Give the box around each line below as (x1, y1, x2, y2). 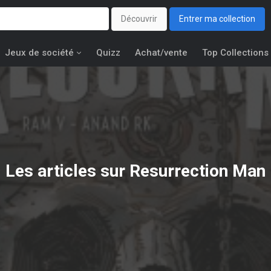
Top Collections (202, 47, 269, 58)
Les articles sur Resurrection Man (5, 160, 266, 181)
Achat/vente (135, 47, 188, 58)
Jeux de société (5, 47, 74, 58)
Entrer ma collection (179, 14, 255, 24)
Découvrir (121, 14, 157, 24)
